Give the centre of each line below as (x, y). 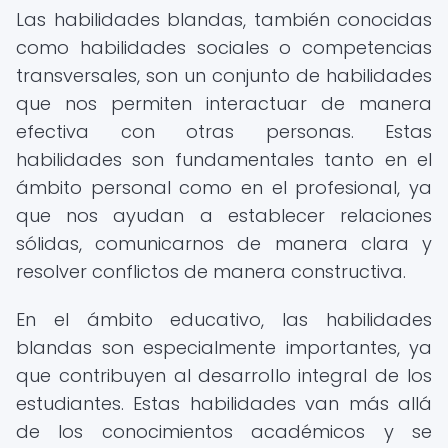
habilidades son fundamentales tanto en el (224, 159)
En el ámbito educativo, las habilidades (224, 319)
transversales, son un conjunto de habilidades (224, 75)
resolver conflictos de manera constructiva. (211, 271)
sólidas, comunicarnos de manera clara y (224, 243)
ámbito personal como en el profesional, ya (224, 187)
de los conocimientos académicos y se (224, 431)
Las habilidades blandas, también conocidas (224, 19)
